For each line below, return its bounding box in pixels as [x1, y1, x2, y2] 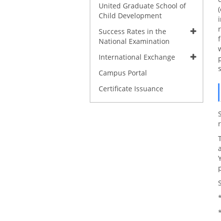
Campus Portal [99, 68, 147, 77]
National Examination [99, 37, 170, 46]
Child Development [99, 11, 162, 20]
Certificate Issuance [99, 84, 163, 93]
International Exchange [99, 52, 175, 62]
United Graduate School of [99, 1, 186, 10]
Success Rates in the [99, 27, 166, 36]
